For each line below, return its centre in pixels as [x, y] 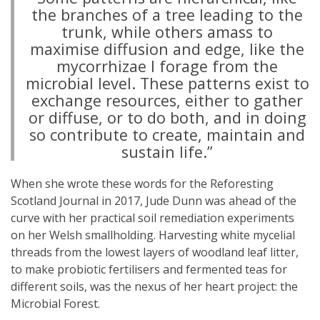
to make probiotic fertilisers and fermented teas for [149, 269]
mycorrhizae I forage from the [167, 66]
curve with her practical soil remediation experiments [152, 218]
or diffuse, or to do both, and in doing [167, 117]
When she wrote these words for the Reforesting [142, 184]
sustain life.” [167, 152]
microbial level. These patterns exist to [167, 83]
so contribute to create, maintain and [167, 135]
